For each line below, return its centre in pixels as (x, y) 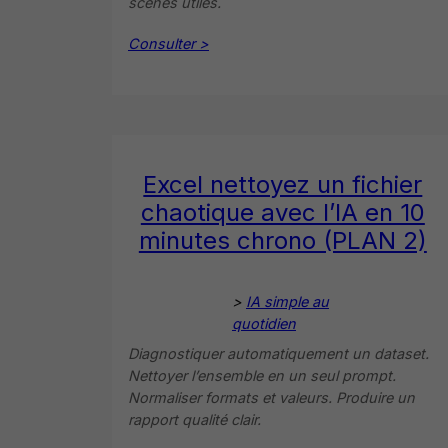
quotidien (264, 323)
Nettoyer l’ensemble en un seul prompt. (262, 375)
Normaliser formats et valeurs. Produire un (271, 397)
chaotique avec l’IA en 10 (282, 212)
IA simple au (287, 301)
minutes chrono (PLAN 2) (282, 240)
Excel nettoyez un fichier (283, 184)
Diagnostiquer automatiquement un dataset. (278, 353)
